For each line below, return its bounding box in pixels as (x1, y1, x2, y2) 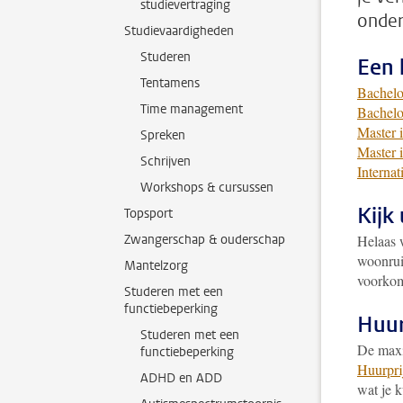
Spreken (140, 127, 185, 144)
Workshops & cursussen (140, 179, 273, 196)
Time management (140, 101, 243, 118)
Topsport (124, 205, 173, 222)
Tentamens (140, 75, 200, 92)
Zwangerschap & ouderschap (124, 231, 285, 248)
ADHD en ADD (140, 370, 222, 387)
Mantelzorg (124, 257, 188, 274)
